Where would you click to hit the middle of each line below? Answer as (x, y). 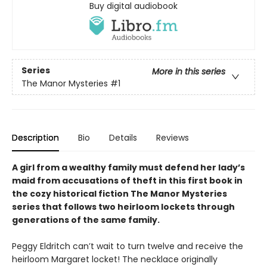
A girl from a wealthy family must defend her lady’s (128, 168)
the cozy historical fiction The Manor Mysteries (119, 194)
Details (123, 138)
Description (35, 138)
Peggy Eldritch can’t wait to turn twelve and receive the (128, 246)
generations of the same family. (86, 220)
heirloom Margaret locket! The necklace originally (115, 260)
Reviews (173, 138)
